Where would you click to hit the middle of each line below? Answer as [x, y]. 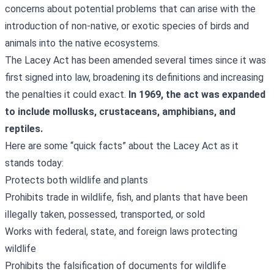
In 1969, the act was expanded [196, 94]
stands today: [35, 163]
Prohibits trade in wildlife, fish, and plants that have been [126, 197]
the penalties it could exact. [65, 94]
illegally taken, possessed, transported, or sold [105, 214]
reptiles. [25, 128]
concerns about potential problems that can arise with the [130, 9]
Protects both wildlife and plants [76, 180]
